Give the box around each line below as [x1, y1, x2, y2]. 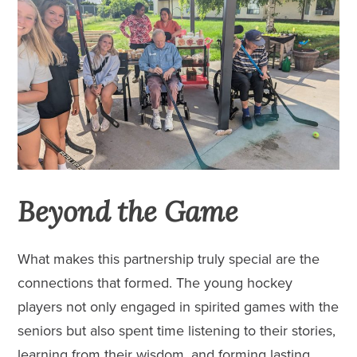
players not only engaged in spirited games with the [18, 296, 339, 318]
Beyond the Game [18, 194, 239, 230]
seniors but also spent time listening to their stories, [18, 320, 336, 342]
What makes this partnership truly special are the [18, 249, 320, 270]
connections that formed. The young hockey [18, 273, 293, 294]
